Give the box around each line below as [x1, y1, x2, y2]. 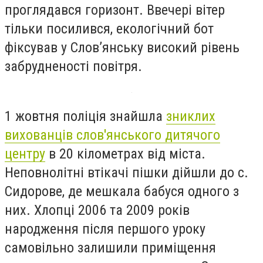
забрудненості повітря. [5, 58, 146, 75]
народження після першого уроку [5, 221, 205, 238]
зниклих [166, 108, 215, 125]
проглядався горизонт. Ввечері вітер [5, 1, 225, 18]
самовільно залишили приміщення [5, 240, 216, 257]
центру [5, 146, 45, 163]
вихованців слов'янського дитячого [5, 127, 220, 144]
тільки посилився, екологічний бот [5, 20, 214, 37]
